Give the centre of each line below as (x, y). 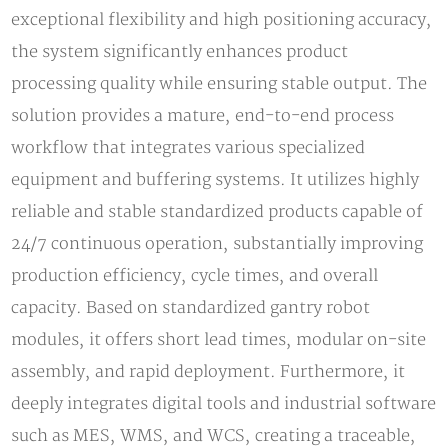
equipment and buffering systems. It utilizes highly (215, 179)
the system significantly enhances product (180, 51)
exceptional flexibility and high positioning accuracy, (222, 19)
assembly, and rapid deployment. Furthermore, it (208, 371)
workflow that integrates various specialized (188, 147)
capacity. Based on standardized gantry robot (191, 307)
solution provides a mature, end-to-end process (203, 115)
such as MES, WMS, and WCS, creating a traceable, (214, 435)
